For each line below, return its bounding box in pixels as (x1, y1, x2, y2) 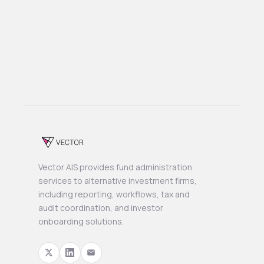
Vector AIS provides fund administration (38, 161, 192, 173)
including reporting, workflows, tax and (38, 188, 190, 200)
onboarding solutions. (38, 215, 124, 227)
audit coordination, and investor (38, 202, 163, 213)
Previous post (55, 35, 133, 51)
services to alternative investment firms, (38, 174, 197, 186)
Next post (153, 64, 209, 81)
